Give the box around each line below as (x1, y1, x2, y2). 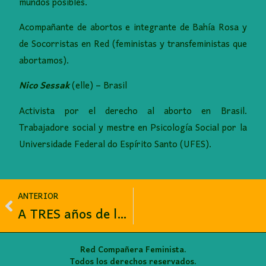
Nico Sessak (19, 76, 70, 97)
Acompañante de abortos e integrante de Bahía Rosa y (19, 18, 247, 39)
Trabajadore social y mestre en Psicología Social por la (19, 118, 247, 138)
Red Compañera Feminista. (80, 241, 186, 260)
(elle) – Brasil (69, 76, 128, 97)
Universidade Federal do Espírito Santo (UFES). (19, 134, 212, 155)
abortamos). (19, 51, 69, 72)
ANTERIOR (18, 187, 59, 206)
